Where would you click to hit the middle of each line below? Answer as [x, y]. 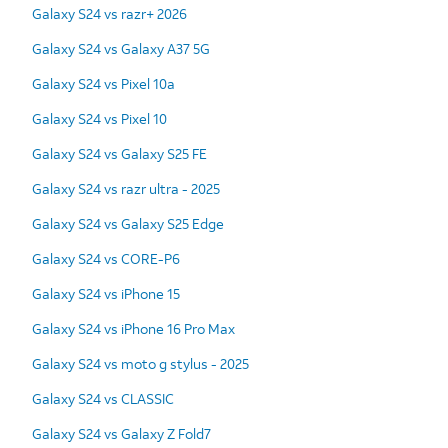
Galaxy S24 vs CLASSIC [103, 398]
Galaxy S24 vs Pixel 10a [103, 83]
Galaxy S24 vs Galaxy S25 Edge [128, 223]
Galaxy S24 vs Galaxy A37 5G [121, 48]
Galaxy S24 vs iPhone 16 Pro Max [133, 328]
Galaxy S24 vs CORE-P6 [106, 258]
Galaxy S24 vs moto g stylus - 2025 [140, 363]
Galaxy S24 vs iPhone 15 [106, 293]
